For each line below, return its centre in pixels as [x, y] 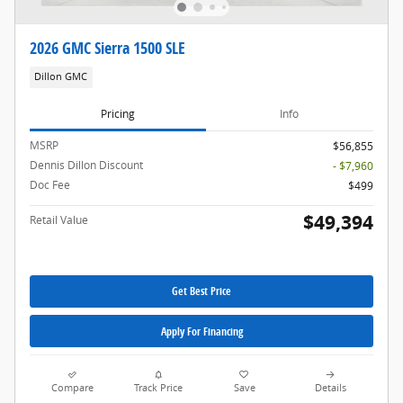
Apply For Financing [201, 331]
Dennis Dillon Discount [86, 165]
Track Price [159, 388]
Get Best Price [201, 291]
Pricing [117, 114]
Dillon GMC [61, 77]
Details [330, 388]
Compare [73, 388]
